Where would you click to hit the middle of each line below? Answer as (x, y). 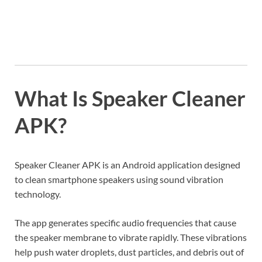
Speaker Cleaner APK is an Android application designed (127, 164)
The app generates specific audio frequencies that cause (125, 222)
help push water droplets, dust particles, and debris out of (129, 251)
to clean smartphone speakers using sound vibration (119, 179)
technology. (38, 194)
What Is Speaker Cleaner (130, 98)
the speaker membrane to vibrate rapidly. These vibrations (131, 237)
